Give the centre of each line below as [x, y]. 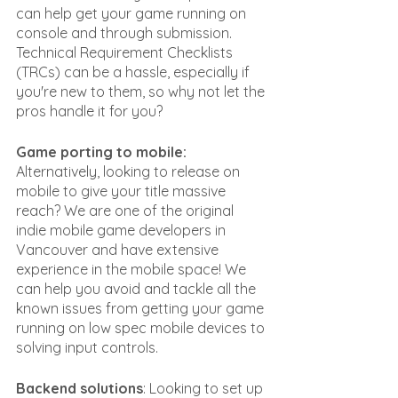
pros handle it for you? [89, 111]
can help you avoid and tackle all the [138, 289]
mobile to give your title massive [123, 191]
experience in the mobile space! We [133, 269]
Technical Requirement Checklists [126, 52]
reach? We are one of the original [127, 211]
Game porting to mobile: [103, 152]
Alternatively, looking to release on [130, 171]
